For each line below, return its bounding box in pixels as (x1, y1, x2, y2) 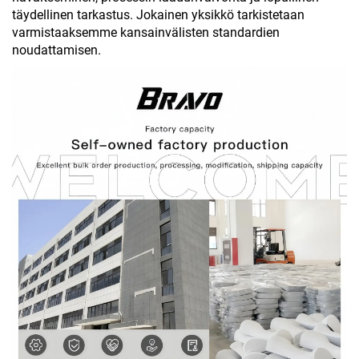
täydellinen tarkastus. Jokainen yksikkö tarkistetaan (12, 6, 305, 22)
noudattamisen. (12, 42, 101, 58)
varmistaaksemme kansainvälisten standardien (12, 24, 280, 40)
